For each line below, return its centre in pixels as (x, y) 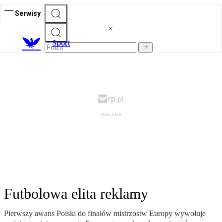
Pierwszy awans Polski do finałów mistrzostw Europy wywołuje (105, 214)
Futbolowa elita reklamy (76, 194)
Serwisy (28, 13)
